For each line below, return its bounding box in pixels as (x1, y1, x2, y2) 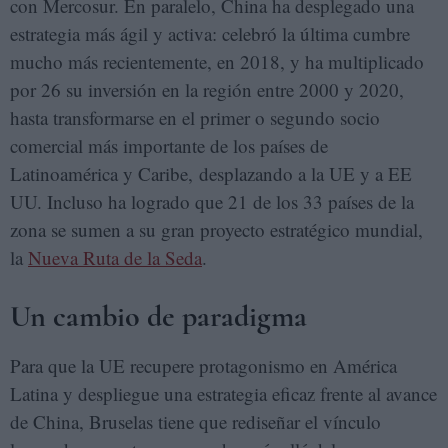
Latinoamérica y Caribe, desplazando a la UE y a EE (10, 161, 412, 186)
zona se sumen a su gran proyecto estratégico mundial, (10, 217, 423, 242)
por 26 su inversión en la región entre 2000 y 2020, (10, 77, 404, 102)
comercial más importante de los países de (10, 133, 328, 158)
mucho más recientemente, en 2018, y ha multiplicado (10, 49, 424, 74)
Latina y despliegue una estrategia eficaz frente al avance (10, 381, 437, 406)
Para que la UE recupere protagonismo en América (10, 353, 397, 378)
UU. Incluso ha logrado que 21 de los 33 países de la (10, 189, 414, 214)
